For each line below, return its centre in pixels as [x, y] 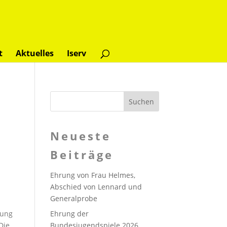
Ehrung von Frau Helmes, [92, 175]
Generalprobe [73, 198]
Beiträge [82, 155]
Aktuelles [35, 53]
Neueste [80, 136]
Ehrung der [69, 214]
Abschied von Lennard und [96, 187]
